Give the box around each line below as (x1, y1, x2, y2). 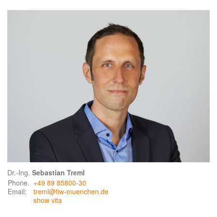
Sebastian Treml (32, 167, 85, 177)
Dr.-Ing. (7, 167, 32, 177)
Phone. (8, 177, 30, 187)
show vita (33, 195, 62, 205)
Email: (8, 186, 27, 196)
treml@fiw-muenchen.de (33, 186, 108, 196)
